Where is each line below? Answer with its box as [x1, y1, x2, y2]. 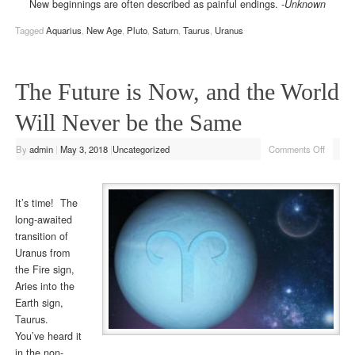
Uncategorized [112, 142, 170, 155]
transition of [14, 228, 68, 243]
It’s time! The [14, 195, 78, 210]
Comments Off [268, 142, 325, 155]
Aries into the [14, 278, 74, 293]
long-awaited [14, 212, 72, 227]
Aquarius [45, 23, 82, 36]
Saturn [151, 23, 178, 36]
